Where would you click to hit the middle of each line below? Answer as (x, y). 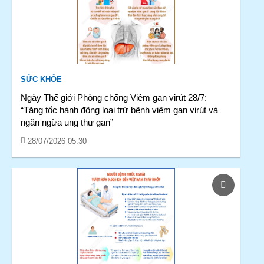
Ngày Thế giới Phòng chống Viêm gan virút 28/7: (114, 98)
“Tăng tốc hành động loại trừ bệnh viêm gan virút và (119, 110)
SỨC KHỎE (41, 79)
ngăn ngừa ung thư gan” (67, 122)
